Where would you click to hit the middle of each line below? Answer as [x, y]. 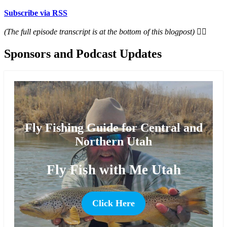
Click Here [113, 203]
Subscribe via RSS [36, 13]
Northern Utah [113, 141]
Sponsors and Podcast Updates [83, 53]
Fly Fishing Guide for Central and [113, 127]
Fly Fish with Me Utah [113, 169]
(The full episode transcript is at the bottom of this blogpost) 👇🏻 [105, 32]
